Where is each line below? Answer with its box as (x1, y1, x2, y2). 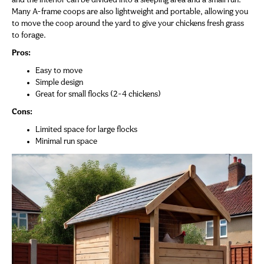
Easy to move (35, 67, 82, 76)
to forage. (12, 31, 46, 41)
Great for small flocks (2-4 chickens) (35, 90, 161, 100)
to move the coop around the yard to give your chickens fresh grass (12, 19, 244, 29)
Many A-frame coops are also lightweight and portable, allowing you (12, 8, 248, 17)
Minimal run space (35, 137, 97, 147)
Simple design (35, 78, 83, 88)
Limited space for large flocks (35, 126, 137, 135)
